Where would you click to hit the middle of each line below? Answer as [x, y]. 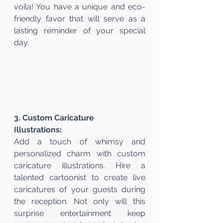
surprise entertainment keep [80, 213]
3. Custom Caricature [55, 117]
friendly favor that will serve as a [80, 19]
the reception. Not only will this [80, 201]
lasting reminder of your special [80, 31]
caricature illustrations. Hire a [80, 165]
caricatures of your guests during [80, 189]
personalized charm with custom [80, 153]
